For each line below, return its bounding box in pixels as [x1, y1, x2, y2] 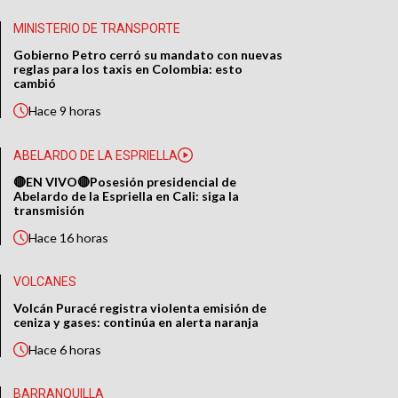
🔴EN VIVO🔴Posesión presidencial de [13, 174, 237, 190]
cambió [13, 76, 57, 92]
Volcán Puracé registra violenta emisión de [13, 300, 267, 316]
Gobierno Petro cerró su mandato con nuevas [13, 47, 283, 63]
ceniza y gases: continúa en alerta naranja [13, 314, 259, 330]
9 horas [60, 103, 102, 119]
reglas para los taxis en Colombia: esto [13, 61, 243, 77]
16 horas [60, 230, 109, 246]
